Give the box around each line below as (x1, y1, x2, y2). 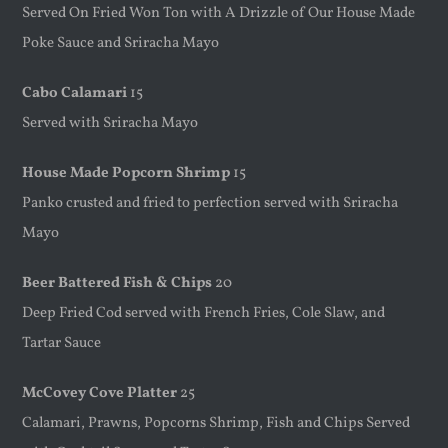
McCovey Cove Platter (22, 383, 181, 405)
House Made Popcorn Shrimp (22, 163, 231, 185)
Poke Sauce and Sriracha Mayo (22, 33, 220, 55)
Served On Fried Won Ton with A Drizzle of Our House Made (22, 3, 416, 25)
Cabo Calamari (22, 83, 128, 105)
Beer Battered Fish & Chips (22, 273, 213, 295)
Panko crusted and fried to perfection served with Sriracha (22, 193, 399, 215)
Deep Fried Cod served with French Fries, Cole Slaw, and (22, 303, 386, 325)
